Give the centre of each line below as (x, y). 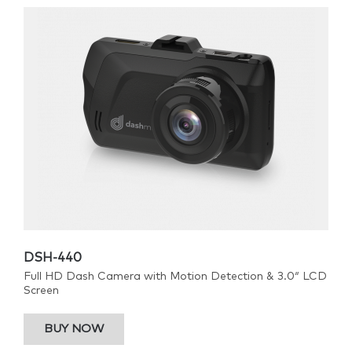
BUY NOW (74, 329)
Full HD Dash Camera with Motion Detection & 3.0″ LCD (175, 277)
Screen (41, 291)
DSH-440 (53, 258)
